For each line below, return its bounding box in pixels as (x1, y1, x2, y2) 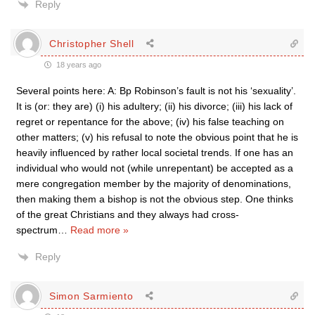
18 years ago (54, 60, 101, 69)
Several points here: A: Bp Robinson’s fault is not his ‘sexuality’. (16, 85, 296, 96)
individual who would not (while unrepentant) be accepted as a (16, 162, 293, 174)
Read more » (70, 224, 129, 236)
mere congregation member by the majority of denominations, (16, 178, 291, 189)
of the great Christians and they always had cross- (16, 209, 239, 220)
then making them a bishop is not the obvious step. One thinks (16, 193, 293, 205)
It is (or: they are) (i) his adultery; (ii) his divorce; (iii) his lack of (16, 101, 292, 112)
